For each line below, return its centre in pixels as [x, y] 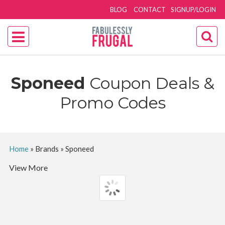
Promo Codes [113, 103]
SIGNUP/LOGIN [194, 10]
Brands [47, 149]
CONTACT [150, 10]
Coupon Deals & [152, 83]
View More [28, 167]
